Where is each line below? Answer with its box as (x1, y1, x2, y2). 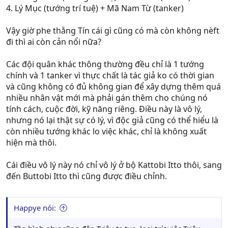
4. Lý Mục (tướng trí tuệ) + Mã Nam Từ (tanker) (6, 3, 184, 14)
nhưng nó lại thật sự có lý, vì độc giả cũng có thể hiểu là (6, 115, 218, 126)
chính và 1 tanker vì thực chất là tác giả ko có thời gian (6, 70, 214, 81)
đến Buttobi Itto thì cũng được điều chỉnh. (6, 170, 167, 182)
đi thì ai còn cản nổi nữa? (6, 36, 101, 47)
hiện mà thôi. (6, 137, 56, 148)
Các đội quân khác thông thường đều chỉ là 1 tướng (6, 59, 204, 70)
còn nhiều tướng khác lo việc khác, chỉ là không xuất (6, 126, 207, 137)
